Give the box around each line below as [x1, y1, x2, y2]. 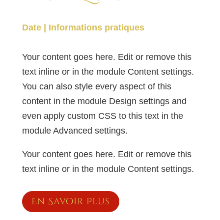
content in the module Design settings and [22, 96, 187, 107]
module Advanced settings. [22, 126, 128, 136]
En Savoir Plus [31, 195, 110, 208]
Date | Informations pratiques [22, 23, 144, 33]
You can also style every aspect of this [22, 82, 171, 92]
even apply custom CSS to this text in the [22, 111, 183, 121]
